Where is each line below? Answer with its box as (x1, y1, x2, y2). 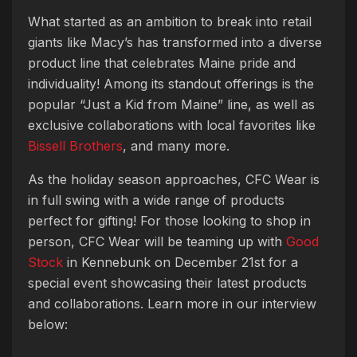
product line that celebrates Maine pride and (28, 54, 296, 71)
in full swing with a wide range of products (28, 191, 284, 208)
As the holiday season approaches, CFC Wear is (28, 171, 320, 187)
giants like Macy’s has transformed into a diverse (28, 33, 322, 50)
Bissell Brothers (28, 137, 123, 154)
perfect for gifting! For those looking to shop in (28, 212, 311, 229)
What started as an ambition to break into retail (28, 13, 312, 29)
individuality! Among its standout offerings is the (28, 75, 314, 92)
